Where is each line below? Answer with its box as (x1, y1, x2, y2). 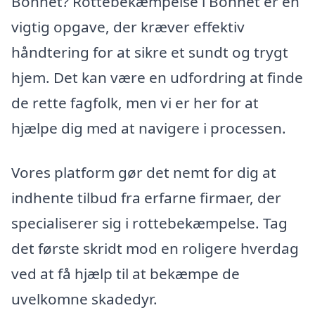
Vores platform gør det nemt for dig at (11, 162, 276, 183)
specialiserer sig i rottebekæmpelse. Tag (11, 213, 288, 233)
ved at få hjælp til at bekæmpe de (11, 264, 240, 284)
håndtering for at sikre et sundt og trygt (11, 41, 288, 62)
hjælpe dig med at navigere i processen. (11, 117, 286, 138)
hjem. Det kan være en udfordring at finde (11, 67, 303, 87)
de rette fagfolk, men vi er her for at (11, 92, 259, 112)
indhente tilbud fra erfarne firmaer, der (11, 188, 281, 208)
